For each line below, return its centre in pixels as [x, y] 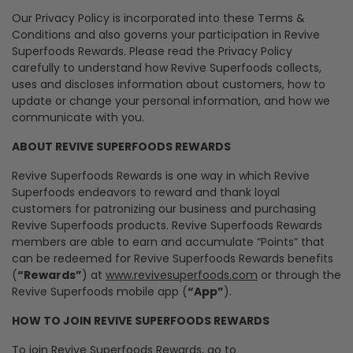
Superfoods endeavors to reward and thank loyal [146, 192]
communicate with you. [78, 117]
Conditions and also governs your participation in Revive [166, 35]
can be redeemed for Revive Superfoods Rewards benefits [173, 258]
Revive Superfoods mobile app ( [100, 292]
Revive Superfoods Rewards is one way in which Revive [161, 176]
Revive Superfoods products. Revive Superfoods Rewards [167, 225]
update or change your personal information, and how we [171, 101]
